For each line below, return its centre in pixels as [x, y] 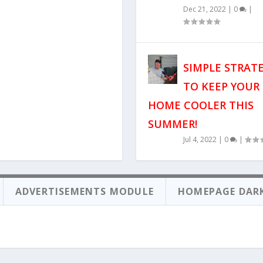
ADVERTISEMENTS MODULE [85, 192]
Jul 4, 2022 [200, 140]
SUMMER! [172, 124]
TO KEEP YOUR [221, 87]
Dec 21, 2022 [204, 9]
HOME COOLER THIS [200, 105]
